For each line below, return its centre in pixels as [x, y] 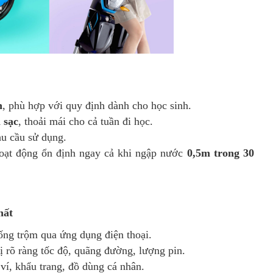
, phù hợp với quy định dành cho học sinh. [97, 106]
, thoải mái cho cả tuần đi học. [86, 122]
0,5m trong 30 [220, 153]
